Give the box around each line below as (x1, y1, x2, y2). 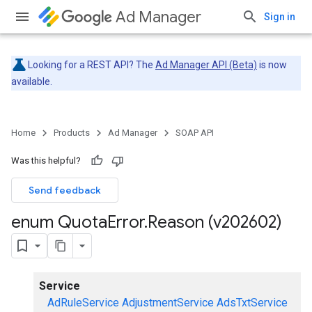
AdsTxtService (216, 296, 288, 309)
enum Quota (11, 212, 107, 233)
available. (11, 76, 52, 87)
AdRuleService (47, 296, 119, 309)
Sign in (264, 11, 295, 22)
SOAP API (175, 127, 214, 138)
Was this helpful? (11, 155, 81, 166)
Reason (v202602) (148, 212, 282, 233)
